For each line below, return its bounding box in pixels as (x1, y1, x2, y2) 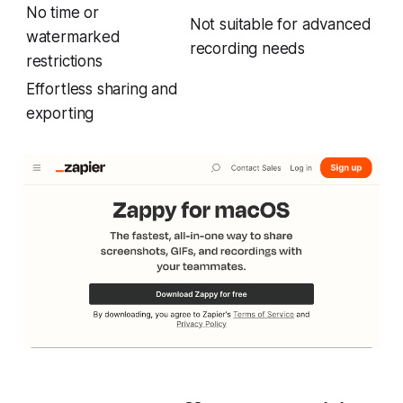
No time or (25, 3, 100, 22)
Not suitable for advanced (189, 14, 372, 33)
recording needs (189, 39, 306, 58)
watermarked (25, 27, 121, 46)
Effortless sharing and (25, 79, 178, 98)
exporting (25, 103, 94, 122)
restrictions (25, 51, 103, 70)
